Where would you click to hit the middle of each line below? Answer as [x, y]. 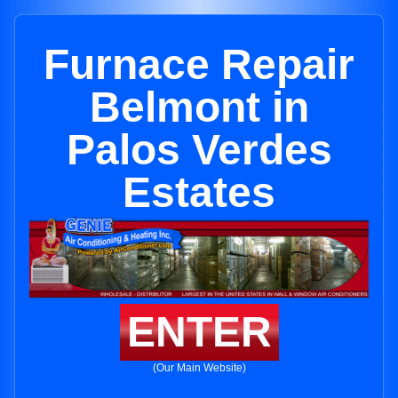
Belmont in [199, 107]
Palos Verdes [199, 150]
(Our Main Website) [199, 368]
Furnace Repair [199, 64]
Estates [199, 192]
